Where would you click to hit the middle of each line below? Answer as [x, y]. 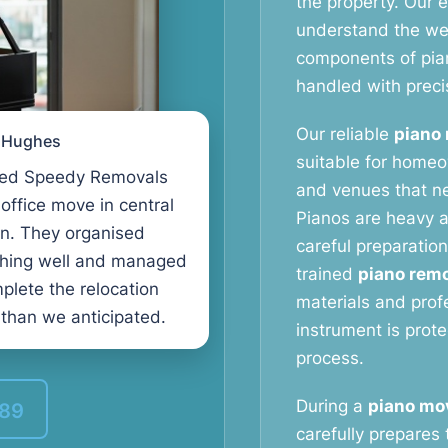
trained [327, 274]
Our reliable [345, 134]
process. [330, 358]
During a [332, 406]
